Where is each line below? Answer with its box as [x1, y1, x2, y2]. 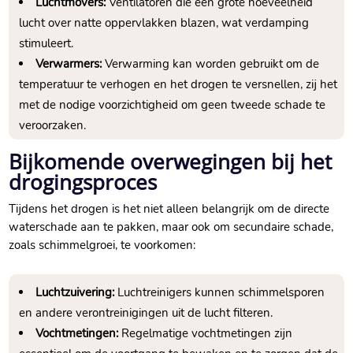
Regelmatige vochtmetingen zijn [118, 325, 293, 342]
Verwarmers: [35, 56, 102, 72]
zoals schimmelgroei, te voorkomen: [9, 237, 196, 254]
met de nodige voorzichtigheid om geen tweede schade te [19, 97, 326, 113]
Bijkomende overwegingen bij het [9, 147, 333, 176]
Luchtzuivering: [35, 284, 115, 301]
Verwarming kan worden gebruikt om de [102, 56, 320, 72]
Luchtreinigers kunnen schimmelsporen [114, 284, 325, 301]
